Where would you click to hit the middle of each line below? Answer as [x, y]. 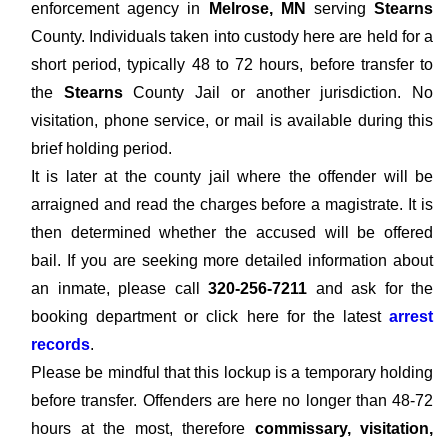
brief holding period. [101, 148]
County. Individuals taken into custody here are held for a [232, 36]
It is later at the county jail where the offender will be [232, 176]
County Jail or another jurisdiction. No [283, 92]
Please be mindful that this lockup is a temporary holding [232, 372]
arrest [411, 316]
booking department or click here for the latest [210, 316]
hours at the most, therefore [143, 428]
